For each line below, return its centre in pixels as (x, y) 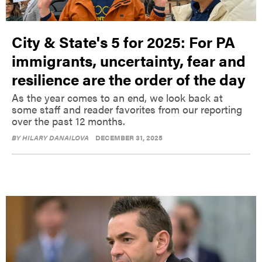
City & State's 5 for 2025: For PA (123, 42)
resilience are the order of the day (129, 80)
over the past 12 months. (68, 121)
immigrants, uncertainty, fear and (129, 61)
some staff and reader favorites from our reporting (127, 109)
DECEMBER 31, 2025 (129, 138)
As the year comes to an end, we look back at (117, 98)
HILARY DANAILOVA (56, 138)
